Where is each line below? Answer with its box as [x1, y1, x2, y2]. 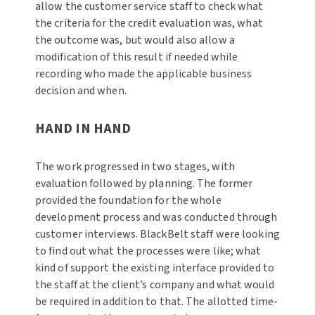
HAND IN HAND [34, 119, 131, 139]
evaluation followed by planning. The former [34, 175, 253, 191]
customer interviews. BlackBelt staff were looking [34, 226, 280, 242]
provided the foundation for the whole [34, 192, 221, 208]
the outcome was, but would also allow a [34, 32, 235, 49]
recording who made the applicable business [34, 66, 252, 82]
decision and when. [34, 83, 127, 99]
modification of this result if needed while [34, 49, 238, 65]
